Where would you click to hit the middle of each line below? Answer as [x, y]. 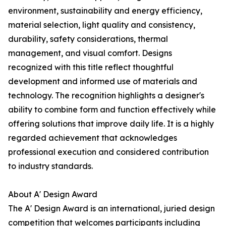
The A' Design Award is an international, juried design [111, 209]
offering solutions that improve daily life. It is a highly [111, 124]
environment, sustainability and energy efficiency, [105, 11]
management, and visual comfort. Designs [90, 53]
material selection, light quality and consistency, [102, 25]
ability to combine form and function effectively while [112, 110]
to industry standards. [50, 166]
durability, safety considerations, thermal [88, 39]
